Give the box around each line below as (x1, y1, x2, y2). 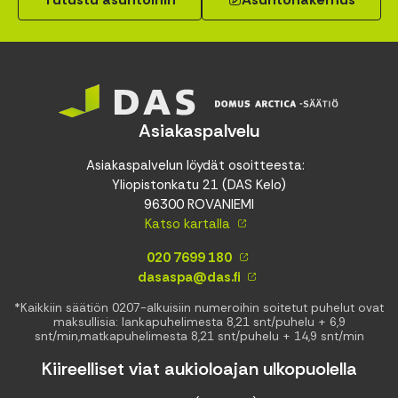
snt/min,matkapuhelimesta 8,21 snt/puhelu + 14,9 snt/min (34, 329, 364, 345)
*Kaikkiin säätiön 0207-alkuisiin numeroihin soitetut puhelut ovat (14, 300, 384, 316)
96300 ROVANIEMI (144, 195, 254, 214)
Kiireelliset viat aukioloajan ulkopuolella (41, 357, 357, 381)
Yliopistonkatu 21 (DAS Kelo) (112, 176, 286, 195)
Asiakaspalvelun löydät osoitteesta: (85, 156, 313, 175)
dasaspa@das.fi (134, 268, 240, 287)
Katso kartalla (144, 215, 230, 234)
